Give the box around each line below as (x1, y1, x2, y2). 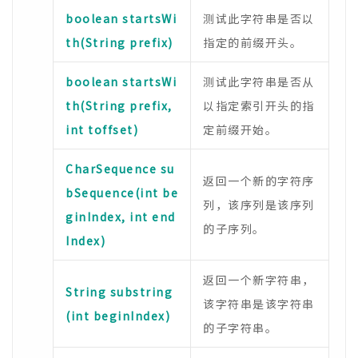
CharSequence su (66, 161, 175, 177)
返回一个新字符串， (203, 272, 315, 288)
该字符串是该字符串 (203, 296, 315, 312)
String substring (66, 284, 173, 300)
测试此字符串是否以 (203, 10, 315, 26)
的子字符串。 (203, 320, 277, 336)
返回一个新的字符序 (203, 173, 315, 189)
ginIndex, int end (66, 209, 176, 225)
